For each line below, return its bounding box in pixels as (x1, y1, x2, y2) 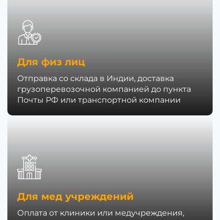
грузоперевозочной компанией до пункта (17, 84, 191, 94)
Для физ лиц (17, 56, 85, 68)
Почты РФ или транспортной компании (17, 95, 181, 105)
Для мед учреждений (17, 191, 134, 202)
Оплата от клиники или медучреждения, (17, 208, 184, 218)
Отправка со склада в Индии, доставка (17, 74, 174, 83)
